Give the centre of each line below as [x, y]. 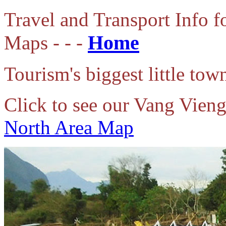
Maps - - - [46, 43]
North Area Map [69, 127]
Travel [32, 19]
